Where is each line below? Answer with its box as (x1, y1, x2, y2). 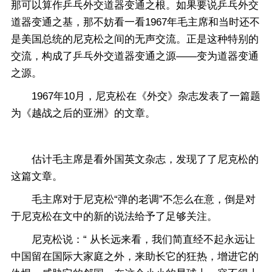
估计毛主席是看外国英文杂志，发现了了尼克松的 (11, 154, 259, 165)
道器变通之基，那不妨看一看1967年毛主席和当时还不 (11, 16, 260, 28)
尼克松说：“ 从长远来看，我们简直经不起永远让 (11, 234, 255, 245)
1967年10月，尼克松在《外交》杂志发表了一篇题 (11, 90, 260, 102)
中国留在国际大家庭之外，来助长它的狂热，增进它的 (11, 251, 259, 262)
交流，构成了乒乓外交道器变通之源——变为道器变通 (11, 50, 259, 62)
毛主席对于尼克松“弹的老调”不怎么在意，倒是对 (11, 194, 256, 205)
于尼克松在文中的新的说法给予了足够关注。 (11, 211, 217, 222)
